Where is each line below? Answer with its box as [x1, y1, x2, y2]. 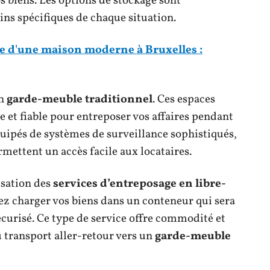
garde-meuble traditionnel [7, 91, 152, 107]
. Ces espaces [152, 91, 215, 107]
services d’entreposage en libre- [53, 175, 226, 192]
